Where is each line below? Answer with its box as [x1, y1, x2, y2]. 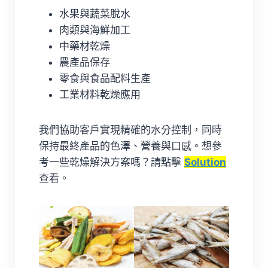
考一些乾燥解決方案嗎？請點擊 [39, 156, 184, 168]
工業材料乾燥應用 [59, 88, 141, 100]
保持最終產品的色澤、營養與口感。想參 [39, 139, 222, 152]
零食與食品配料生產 [59, 72, 151, 84]
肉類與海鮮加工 [59, 23, 130, 36]
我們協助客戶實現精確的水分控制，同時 [39, 123, 222, 136]
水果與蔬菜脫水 [59, 7, 130, 20]
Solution [184, 156, 226, 168]
